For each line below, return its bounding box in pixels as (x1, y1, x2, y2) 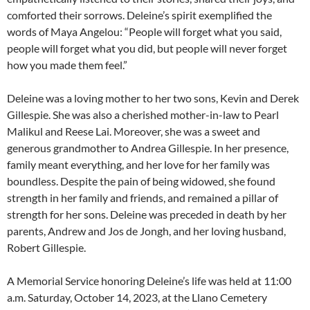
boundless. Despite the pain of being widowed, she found (7, 174, 275, 188)
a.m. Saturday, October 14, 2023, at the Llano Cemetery (7, 291, 267, 304)
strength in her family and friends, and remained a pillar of (7, 191, 278, 204)
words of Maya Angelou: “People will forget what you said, (7, 25, 282, 38)
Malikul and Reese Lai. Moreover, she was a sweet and (7, 125, 260, 138)
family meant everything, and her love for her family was (7, 158, 270, 171)
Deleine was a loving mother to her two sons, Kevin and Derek (7, 91, 299, 104)
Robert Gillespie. (7, 241, 86, 254)
